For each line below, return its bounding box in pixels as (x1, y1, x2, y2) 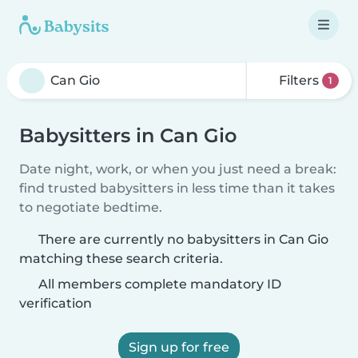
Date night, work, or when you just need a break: (19, 161, 336, 177)
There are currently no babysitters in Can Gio (38, 232, 328, 247)
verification (19, 296, 92, 311)
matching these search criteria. (19, 251, 223, 266)
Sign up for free (129, 340, 229, 355)
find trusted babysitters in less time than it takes (19, 181, 335, 196)
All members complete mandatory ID (35, 276, 281, 292)
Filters (276, 73, 323, 88)
